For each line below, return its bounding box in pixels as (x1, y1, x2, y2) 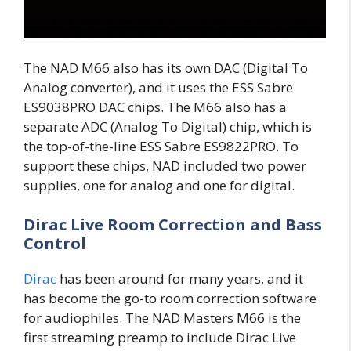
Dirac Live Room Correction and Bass (24, 213, 322, 235)
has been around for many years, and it (56, 269, 303, 288)
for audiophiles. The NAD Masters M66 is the (24, 308, 301, 327)
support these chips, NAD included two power (24, 157, 306, 175)
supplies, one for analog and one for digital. (24, 176, 298, 195)
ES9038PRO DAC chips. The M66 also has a (24, 98, 287, 117)
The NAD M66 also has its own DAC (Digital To (24, 59, 308, 78)
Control (24, 232, 86, 254)
